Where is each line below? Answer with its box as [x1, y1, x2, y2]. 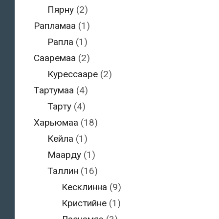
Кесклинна [61, 181, 107, 193]
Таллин [47, 165, 78, 177]
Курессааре [47, 68, 98, 80]
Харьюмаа [33, 117, 78, 129]
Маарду [47, 149, 81, 161]
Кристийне [61, 197, 107, 209]
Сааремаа [33, 52, 76, 64]
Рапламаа [33, 20, 76, 32]
